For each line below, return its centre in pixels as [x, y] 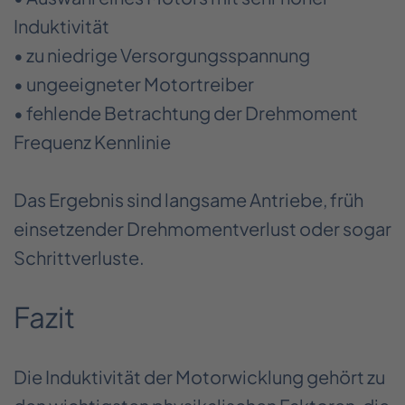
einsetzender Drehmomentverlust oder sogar [202, 228]
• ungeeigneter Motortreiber [134, 84]
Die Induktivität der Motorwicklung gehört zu [199, 376]
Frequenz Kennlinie [92, 142]
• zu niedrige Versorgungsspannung [162, 55]
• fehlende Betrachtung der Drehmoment [186, 113]
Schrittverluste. [79, 257]
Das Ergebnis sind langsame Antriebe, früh [188, 199]
